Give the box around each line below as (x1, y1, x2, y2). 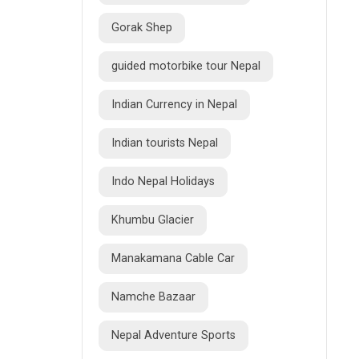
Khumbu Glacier (111, 212, 194, 227)
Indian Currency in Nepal (111, 97, 237, 111)
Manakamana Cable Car (111, 251, 235, 265)
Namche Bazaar (111, 289, 196, 304)
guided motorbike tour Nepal (111, 58, 260, 73)
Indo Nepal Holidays (111, 174, 215, 188)
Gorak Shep (111, 20, 172, 34)
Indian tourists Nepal (111, 135, 218, 150)
